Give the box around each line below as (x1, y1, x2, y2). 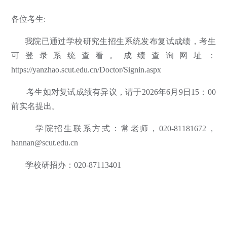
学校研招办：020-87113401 (11, 161, 122, 169)
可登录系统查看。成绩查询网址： (11, 51, 216, 60)
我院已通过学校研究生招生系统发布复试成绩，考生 (11, 37, 216, 46)
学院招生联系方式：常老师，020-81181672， (11, 124, 216, 133)
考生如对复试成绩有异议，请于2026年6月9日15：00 (11, 88, 216, 96)
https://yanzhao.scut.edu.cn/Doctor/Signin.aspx (11, 65, 162, 74)
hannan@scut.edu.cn (11, 138, 79, 147)
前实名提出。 (11, 102, 60, 110)
